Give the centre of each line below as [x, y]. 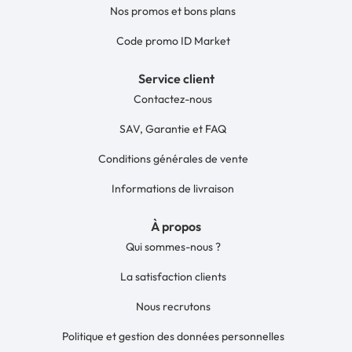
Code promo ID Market [173, 41]
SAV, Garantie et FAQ [173, 129]
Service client [176, 79]
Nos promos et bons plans [173, 11]
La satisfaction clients [173, 277]
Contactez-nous [173, 99]
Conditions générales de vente [173, 159]
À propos [176, 227]
